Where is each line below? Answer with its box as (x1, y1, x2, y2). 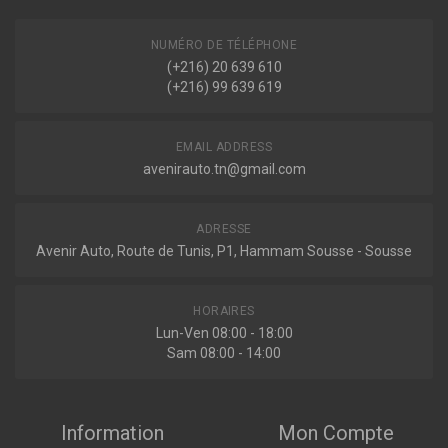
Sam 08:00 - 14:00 (167, 345, 281, 361)
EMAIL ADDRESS (175, 140, 273, 154)
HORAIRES (193, 304, 255, 318)
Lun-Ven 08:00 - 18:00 (155, 325, 293, 341)
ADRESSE (196, 222, 252, 236)
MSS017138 (31, 261, 109, 280)
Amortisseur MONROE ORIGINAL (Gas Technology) (93, 120, 385, 136)
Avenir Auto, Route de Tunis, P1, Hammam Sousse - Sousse (36, 243, 412, 259)
